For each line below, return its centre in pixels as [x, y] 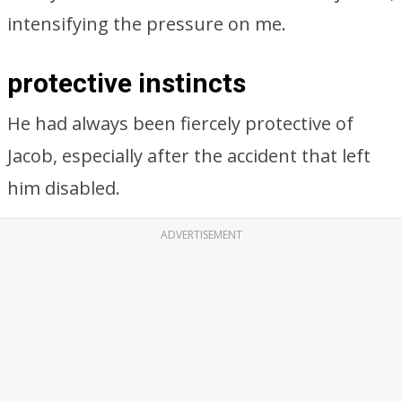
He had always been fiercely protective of [180, 123]
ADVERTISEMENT [201, 235]
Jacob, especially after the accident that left [189, 156]
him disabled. [64, 188]
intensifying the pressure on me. [147, 24]
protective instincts [127, 83]
